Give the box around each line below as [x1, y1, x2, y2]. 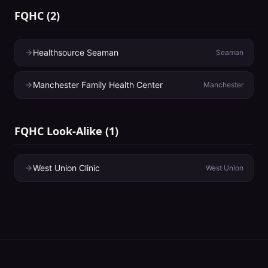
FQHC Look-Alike [14, 124, 102, 138]
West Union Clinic [33, 163, 100, 173]
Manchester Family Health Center [33, 80, 163, 90]
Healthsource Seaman [33, 47, 118, 57]
